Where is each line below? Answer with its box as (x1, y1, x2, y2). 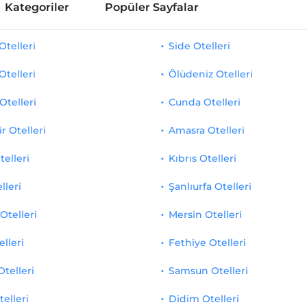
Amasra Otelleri (169, 124, 245, 136)
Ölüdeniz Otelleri (169, 68, 254, 80)
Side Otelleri (169, 40, 231, 52)
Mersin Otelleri (169, 208, 243, 221)
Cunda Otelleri (169, 96, 241, 108)
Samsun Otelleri (169, 265, 249, 277)
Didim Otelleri (169, 293, 240, 305)
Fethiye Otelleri (169, 236, 247, 249)
